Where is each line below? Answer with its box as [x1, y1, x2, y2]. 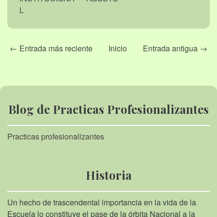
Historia [85, 167, 132, 183]
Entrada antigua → [143, 42, 207, 54]
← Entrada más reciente [10, 42, 93, 54]
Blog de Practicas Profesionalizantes [8, 101, 209, 117]
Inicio [108, 42, 127, 54]
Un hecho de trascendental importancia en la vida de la [7, 196, 196, 208]
